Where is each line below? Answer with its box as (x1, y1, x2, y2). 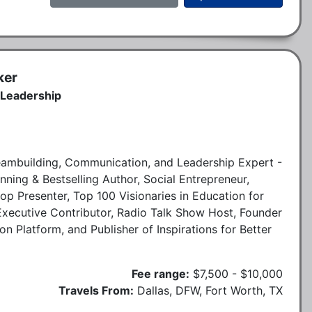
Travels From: (58, 283, 134, 297)
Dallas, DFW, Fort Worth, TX (137, 283, 283, 297)
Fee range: (132, 266, 189, 281)
